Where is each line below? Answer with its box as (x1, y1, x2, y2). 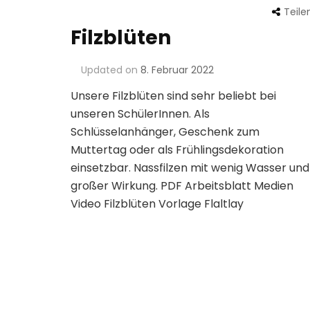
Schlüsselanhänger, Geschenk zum (71, 124, 259, 140)
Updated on (81, 63, 140, 77)
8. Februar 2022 (140, 63, 214, 77)
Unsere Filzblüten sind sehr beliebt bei (71, 88, 276, 104)
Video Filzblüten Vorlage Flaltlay (71, 196, 244, 212)
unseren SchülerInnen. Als (71, 106, 210, 122)
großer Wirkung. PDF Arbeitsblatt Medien (71, 178, 293, 194)
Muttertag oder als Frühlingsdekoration (71, 142, 284, 158)
